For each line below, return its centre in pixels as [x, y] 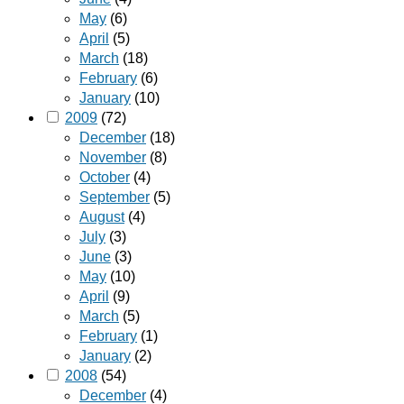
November [113, 158]
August [102, 217]
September [115, 197]
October [105, 178]
